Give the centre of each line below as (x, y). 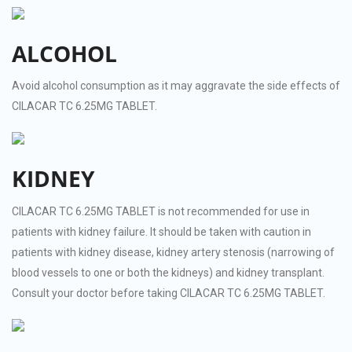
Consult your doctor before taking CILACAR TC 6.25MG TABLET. (169, 293)
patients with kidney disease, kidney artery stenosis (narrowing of (173, 252)
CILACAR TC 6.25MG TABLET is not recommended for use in (161, 211)
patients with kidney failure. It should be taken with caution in (161, 231)
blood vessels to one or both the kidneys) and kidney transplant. (168, 272)
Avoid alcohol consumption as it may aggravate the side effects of (176, 86)
